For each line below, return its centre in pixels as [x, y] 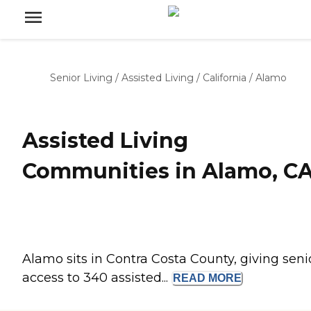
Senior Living [81, 78]
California [225, 78]
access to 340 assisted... [97, 278]
